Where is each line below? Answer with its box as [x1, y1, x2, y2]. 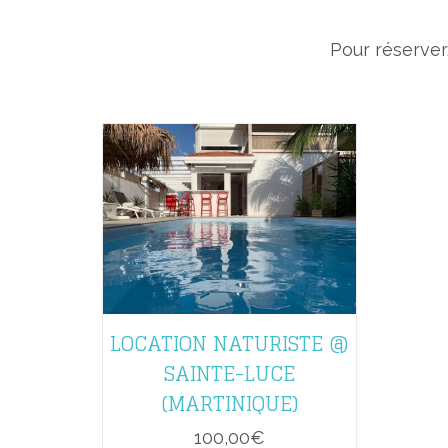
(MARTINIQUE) [161, 385, 298, 422]
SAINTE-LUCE [164, 355, 295, 392]
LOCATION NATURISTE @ [110, 325, 349, 362]
